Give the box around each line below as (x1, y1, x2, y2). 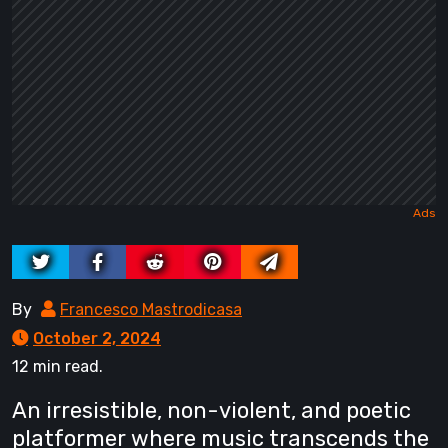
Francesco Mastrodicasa (60, 300, 242, 320)
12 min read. (12, 357, 103, 377)
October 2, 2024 (33, 329, 161, 349)
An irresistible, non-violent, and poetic (12, 397, 411, 425)
